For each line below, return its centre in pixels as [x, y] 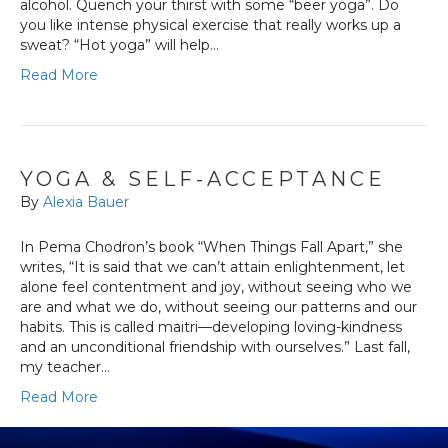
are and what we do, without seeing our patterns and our [218, 307]
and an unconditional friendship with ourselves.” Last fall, [215, 347]
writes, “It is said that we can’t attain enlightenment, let [212, 267]
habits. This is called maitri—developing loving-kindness [211, 327]
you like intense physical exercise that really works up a [210, 25]
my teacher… [65, 367]
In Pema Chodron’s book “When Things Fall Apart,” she [211, 247]
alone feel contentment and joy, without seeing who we [216, 287]
